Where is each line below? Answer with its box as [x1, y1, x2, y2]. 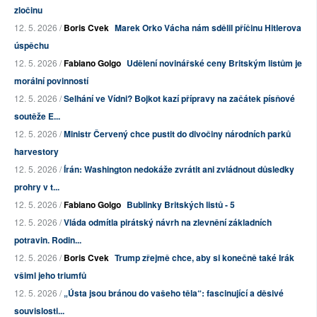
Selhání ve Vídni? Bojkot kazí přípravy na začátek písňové [64, 92, 295, 105]
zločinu [14, 4, 42, 17]
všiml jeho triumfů [14, 269, 86, 282]
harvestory [14, 145, 59, 158]
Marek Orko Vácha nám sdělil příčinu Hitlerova [115, 21, 301, 35]
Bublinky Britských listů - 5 [127, 198, 235, 212]
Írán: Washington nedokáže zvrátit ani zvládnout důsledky [64, 163, 294, 176]
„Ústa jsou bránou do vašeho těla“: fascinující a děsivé [64, 287, 284, 300]
